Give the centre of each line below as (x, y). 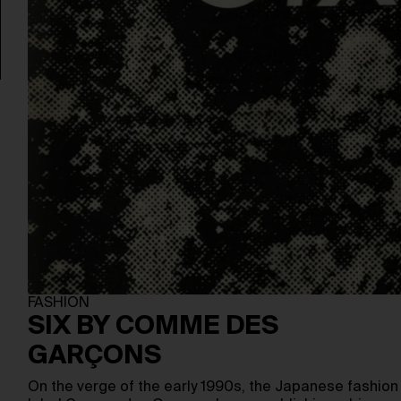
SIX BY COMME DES (154, 327)
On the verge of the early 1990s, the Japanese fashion (213, 388)
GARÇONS (95, 356)
